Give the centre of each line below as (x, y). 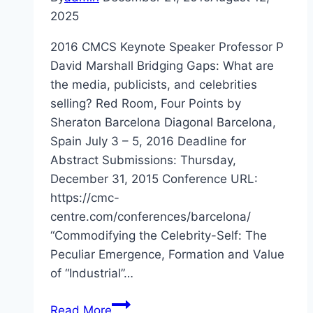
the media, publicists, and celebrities (154, 85)
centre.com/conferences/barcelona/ (151, 217)
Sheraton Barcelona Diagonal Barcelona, (163, 123)
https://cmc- (85, 198)
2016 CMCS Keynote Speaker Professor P (167, 47)
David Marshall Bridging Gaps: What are (162, 66)
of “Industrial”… (92, 274)
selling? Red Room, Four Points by (146, 104)
